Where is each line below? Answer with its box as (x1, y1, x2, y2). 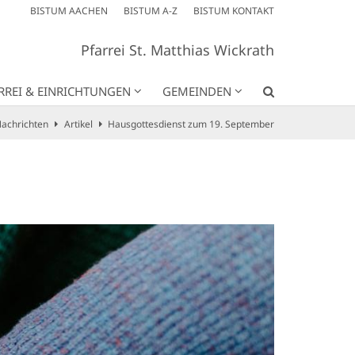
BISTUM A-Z (124, 4, 177, 17)
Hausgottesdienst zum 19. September (108, 116, 274, 131)
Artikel (63, 116, 93, 131)
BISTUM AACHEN (30, 4, 108, 17)
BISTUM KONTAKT (193, 4, 274, 17)
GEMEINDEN (162, 82, 231, 99)
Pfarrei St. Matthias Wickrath (81, 40, 274, 60)
